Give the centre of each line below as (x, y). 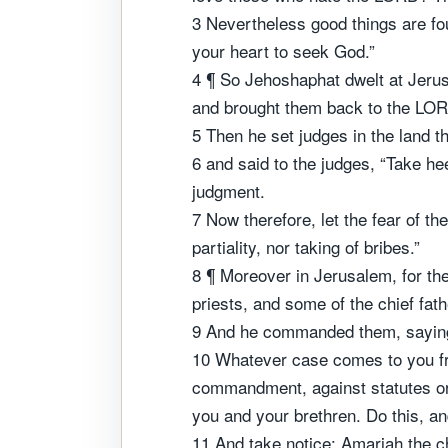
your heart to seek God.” (283, 50)
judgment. (228, 190)
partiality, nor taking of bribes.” (306, 246)
